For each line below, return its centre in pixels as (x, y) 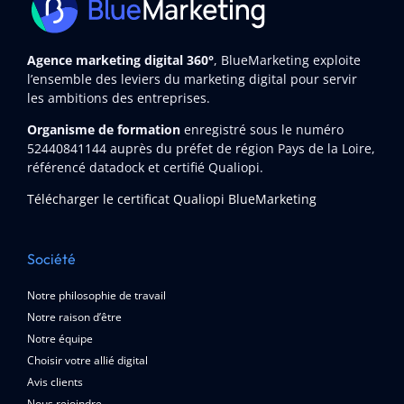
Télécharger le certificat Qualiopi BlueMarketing (171, 199)
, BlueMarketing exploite (287, 60)
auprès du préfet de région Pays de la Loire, (240, 149)
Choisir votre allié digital (87, 361)
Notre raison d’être (74, 317)
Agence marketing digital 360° (120, 60)
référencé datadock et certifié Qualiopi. (145, 168)
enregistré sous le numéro (263, 130)
